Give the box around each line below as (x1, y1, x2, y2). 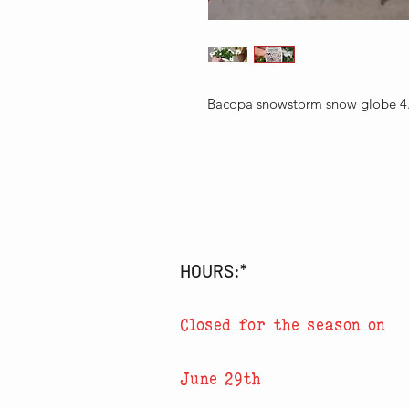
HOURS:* (180, 260, 247, 282)
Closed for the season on (180, 315, 385, 335)
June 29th (180, 369, 261, 389)
